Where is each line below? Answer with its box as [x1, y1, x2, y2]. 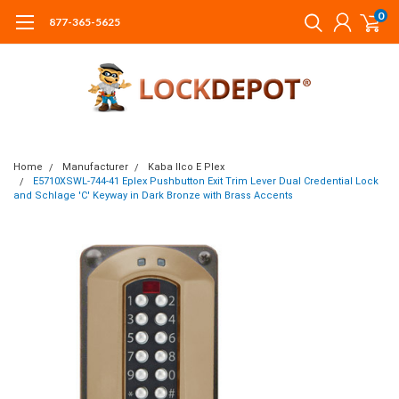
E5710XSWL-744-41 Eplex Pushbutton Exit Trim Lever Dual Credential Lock [33, 175, 379, 187]
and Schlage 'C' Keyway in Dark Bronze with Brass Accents [13, 190, 293, 201]
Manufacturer [62, 161, 128, 173]
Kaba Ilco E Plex [148, 161, 224, 173]
